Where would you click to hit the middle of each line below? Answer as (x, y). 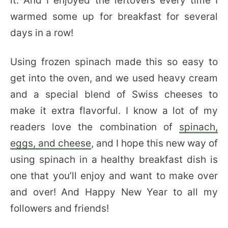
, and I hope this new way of (154, 143)
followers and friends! (60, 208)
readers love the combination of (95, 127)
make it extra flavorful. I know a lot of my (114, 111)
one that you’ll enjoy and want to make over (114, 176)
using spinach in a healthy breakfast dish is (114, 160)
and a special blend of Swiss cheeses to (114, 94)
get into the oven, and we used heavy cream (114, 78)
